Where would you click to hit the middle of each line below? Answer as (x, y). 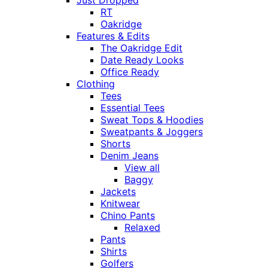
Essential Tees (133, 108)
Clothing (96, 84)
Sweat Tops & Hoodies (152, 120)
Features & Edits (113, 36)
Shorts (115, 144)
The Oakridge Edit (141, 48)
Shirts (114, 252)
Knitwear (120, 204)
